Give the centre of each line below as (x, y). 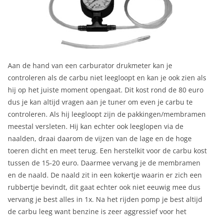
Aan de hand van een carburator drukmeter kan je (90, 66)
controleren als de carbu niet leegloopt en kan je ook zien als (107, 78)
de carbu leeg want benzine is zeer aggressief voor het (97, 212)
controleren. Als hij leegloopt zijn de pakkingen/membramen (107, 114)
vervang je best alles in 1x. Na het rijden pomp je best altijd (105, 200)
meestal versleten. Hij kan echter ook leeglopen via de (96, 127)
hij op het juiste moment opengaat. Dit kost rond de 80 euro (106, 90)
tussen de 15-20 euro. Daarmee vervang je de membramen (104, 163)
